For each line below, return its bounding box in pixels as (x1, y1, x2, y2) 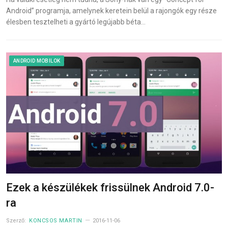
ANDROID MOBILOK (13, 58, 61, 64)
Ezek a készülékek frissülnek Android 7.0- (6, 181, 214, 194)
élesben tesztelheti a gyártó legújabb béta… (6, 17, 146, 26)
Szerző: (6, 217, 27, 224)
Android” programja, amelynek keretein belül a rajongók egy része (6, 6, 217, 15)
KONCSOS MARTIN (29, 217, 82, 224)
